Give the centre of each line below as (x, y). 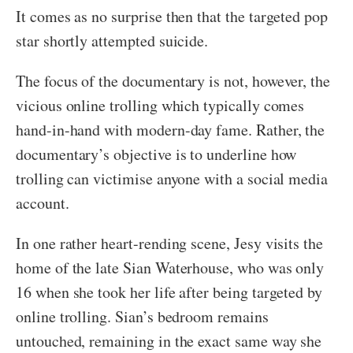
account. (43, 203)
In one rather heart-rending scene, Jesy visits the (170, 243)
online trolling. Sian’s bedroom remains (142, 317)
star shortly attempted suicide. (112, 41)
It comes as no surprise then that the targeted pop (172, 17)
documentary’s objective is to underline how (156, 154)
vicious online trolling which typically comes (160, 106)
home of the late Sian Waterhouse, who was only (170, 268)
